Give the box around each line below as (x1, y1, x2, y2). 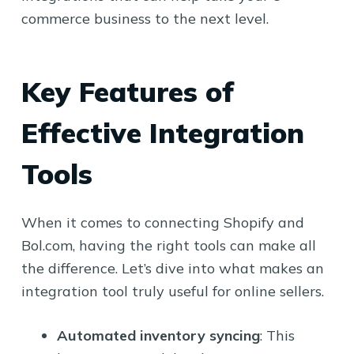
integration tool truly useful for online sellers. (21, 281, 324, 300)
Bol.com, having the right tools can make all (21, 235, 316, 254)
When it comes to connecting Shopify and (21, 213, 304, 232)
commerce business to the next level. (21, 9, 269, 28)
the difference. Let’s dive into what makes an (21, 258, 324, 277)
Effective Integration (21, 115, 304, 150)
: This (259, 326, 295, 345)
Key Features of (21, 74, 234, 109)
